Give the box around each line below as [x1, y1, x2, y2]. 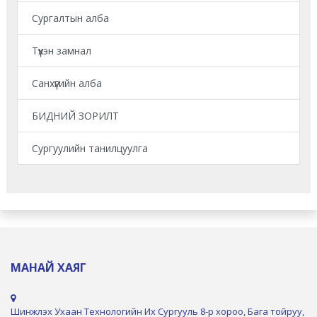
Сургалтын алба [32, 11, 109, 25]
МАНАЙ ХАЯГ [11, 259, 86, 275]
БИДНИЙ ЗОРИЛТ [32, 108, 119, 122]
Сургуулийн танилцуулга [32, 141, 148, 155]
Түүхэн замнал [32, 43, 91, 57]
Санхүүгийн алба [32, 76, 102, 90]
